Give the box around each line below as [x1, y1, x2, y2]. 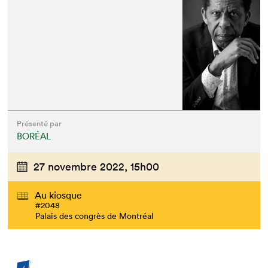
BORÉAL [17, 130, 51, 142]
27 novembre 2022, [33, 159, 128, 173]
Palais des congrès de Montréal [35, 211, 154, 222]
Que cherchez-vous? [87, 65, 242, 86]
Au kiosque [35, 189, 83, 202]
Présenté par [17, 118, 62, 129]
